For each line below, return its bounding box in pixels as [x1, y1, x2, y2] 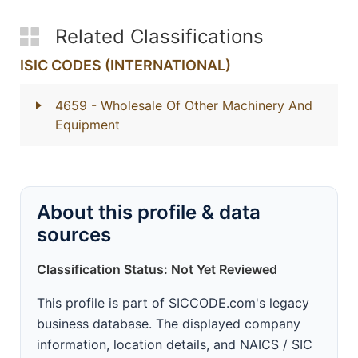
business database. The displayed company [37, 316, 300, 332]
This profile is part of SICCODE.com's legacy [37, 295, 309, 311]
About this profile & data [37, 201, 261, 224]
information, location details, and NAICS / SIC [37, 336, 312, 352]
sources [37, 223, 111, 246]
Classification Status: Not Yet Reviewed [37, 261, 277, 277]
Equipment [55, 117, 120, 133]
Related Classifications [55, 25, 264, 48]
